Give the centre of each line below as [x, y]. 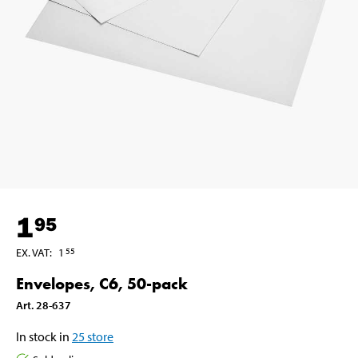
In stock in [43, 336]
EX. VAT [33, 252]
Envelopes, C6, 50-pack [102, 283]
